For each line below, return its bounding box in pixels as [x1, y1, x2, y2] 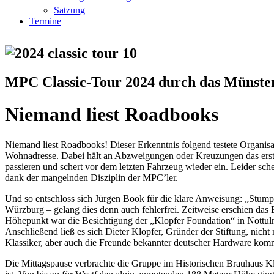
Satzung [54, 5, 85, 15]
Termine [29, 16, 61, 26]
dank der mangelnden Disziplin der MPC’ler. [5, 172, 178, 183]
